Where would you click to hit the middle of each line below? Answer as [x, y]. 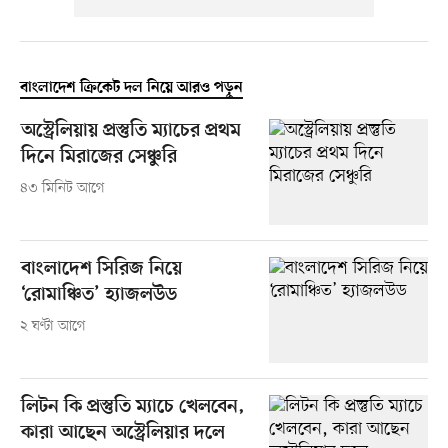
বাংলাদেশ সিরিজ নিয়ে [101, 269]
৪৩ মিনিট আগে [62, 188]
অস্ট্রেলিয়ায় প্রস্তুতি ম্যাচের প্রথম [130, 131]
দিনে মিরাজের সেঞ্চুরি [98, 157]
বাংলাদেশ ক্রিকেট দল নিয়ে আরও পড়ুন [131, 87]
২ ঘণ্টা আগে [52, 326]
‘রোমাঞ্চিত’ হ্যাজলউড [98, 295]
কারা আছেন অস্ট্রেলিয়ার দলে [122, 433]
